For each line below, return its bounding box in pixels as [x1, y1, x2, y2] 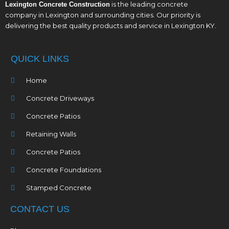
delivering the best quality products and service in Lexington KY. [5, 21, 218, 30]
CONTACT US [10, 203, 70, 214]
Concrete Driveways [26, 94, 95, 102]
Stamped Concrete [26, 183, 92, 192]
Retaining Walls [26, 129, 77, 138]
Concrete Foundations [26, 165, 102, 174]
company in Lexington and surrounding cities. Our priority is [5, 10, 200, 19]
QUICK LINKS [11, 53, 69, 64]
